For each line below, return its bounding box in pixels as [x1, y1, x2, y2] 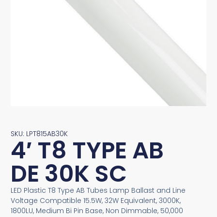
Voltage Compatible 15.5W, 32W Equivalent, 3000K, [11, 195, 181, 205]
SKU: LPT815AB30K [11, 128, 68, 139]
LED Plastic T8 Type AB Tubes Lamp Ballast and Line [11, 185, 186, 195]
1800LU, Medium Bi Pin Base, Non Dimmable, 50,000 [11, 205, 184, 216]
